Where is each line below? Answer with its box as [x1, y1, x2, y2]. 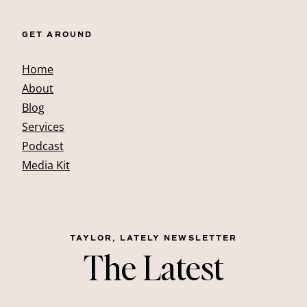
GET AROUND [22, 30, 93, 38]
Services [22, 119, 64, 134]
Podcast [22, 138, 64, 153]
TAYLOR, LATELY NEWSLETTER [69, 234, 238, 242]
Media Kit [22, 157, 70, 173]
